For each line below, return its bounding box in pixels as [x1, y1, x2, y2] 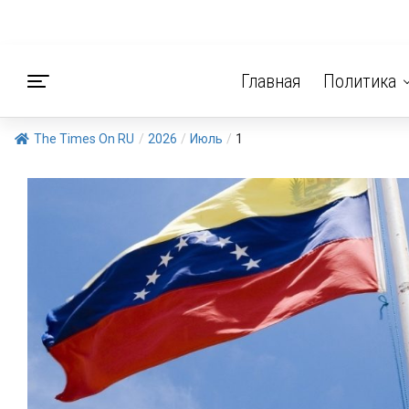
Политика [322, 70, 396, 92]
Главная [240, 70, 301, 92]
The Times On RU [34, 131, 134, 146]
